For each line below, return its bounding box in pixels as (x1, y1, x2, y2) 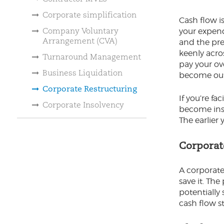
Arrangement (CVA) (42, 36, 117, 45)
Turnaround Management (42, 52, 141, 61)
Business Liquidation (42, 68, 122, 77)
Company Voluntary (42, 26, 118, 35)
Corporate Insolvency (42, 100, 124, 109)
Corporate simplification (42, 10, 136, 19)
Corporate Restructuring (42, 84, 137, 93)
